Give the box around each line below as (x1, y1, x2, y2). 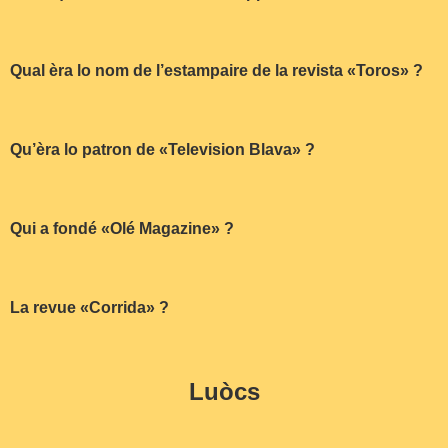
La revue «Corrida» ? (10, 298, 169, 316)
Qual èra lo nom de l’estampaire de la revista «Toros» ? (10, 62, 423, 80)
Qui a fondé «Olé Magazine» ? (10, 220, 234, 238)
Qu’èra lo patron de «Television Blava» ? (10, 141, 315, 159)
